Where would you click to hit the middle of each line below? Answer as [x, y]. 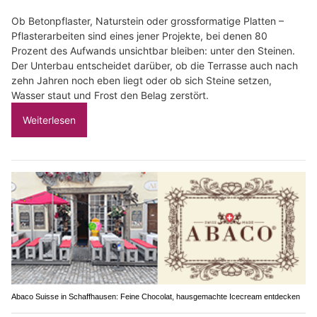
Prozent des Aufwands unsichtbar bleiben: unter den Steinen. [153, 50]
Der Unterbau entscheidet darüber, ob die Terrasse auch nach [155, 65]
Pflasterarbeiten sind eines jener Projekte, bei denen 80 [139, 35]
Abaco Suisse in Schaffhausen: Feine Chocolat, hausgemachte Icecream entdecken [156, 296]
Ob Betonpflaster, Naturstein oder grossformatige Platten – [148, 21]
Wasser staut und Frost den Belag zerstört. [110, 95]
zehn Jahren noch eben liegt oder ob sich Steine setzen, [142, 80]
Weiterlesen [49, 120]
